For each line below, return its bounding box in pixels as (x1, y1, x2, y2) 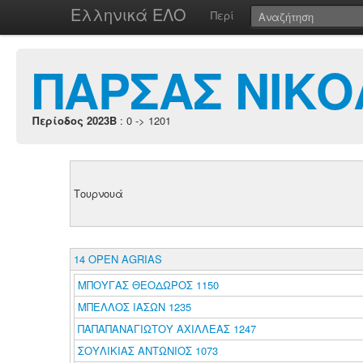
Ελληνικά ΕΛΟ (70, 2, 186, 26)
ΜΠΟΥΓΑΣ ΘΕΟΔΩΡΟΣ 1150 (77, 277, 219, 293)
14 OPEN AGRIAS (73, 251, 162, 267)
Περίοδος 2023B (32, 113, 117, 128)
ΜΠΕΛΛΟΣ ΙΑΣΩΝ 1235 (77, 299, 191, 314)
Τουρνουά (73, 186, 123, 201)
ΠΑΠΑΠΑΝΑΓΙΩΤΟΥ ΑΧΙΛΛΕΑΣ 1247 (77, 321, 256, 336)
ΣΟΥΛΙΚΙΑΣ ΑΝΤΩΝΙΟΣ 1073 (77, 343, 218, 358)
